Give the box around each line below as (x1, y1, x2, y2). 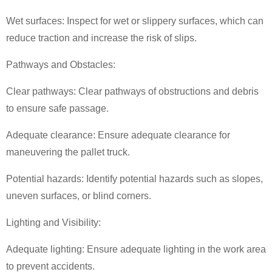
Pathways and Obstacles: (6, 59, 115, 70)
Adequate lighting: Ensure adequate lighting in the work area (6, 243, 266, 254)
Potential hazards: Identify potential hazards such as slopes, (6, 173, 263, 184)
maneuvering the (6, 146, 81, 157)
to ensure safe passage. (6, 103, 109, 114)
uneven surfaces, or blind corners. (6, 190, 151, 201)
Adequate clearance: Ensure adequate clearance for (6, 129, 230, 140)
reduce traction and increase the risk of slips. (6, 32, 197, 43)
